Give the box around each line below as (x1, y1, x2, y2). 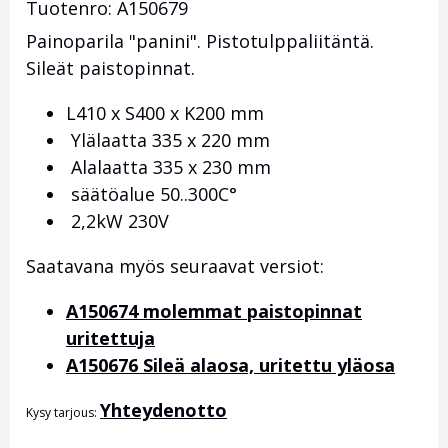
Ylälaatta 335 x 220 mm (66, 128, 270, 153)
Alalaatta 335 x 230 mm (66, 155, 271, 180)
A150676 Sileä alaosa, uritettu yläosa (66, 353, 395, 378)
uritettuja (66, 326, 155, 351)
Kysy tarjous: (26, 404, 100, 422)
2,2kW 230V (66, 209, 169, 234)
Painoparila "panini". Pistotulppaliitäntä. (26, 29, 374, 54)
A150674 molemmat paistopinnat (66, 299, 362, 324)
